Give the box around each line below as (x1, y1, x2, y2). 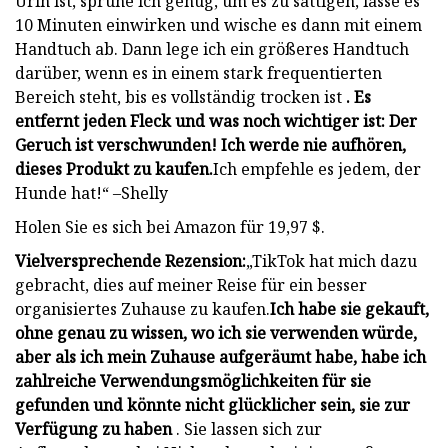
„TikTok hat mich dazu (246, 249, 417, 272)
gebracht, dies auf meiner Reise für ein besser (15, 273, 367, 296)
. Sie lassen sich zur (172, 417, 322, 440)
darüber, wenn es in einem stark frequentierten (15, 61, 382, 84)
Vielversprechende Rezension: (15, 249, 246, 272)
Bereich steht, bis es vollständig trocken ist (15, 85, 342, 108)
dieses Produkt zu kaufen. (15, 157, 213, 180)
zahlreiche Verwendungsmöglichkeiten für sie (15, 369, 371, 392)
